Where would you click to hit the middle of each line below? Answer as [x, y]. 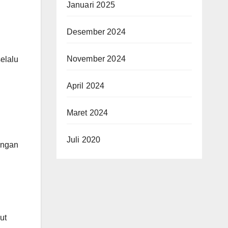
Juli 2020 [83, 139]
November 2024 [96, 59]
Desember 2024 [96, 32]
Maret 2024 [87, 112]
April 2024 [85, 85]
